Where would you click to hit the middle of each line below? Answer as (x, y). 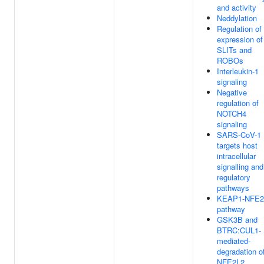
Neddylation (237, 18)
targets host (237, 145)
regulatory (234, 177)
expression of (240, 39)
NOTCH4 (232, 113)
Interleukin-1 (238, 71)
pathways (233, 188)
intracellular (236, 156)
